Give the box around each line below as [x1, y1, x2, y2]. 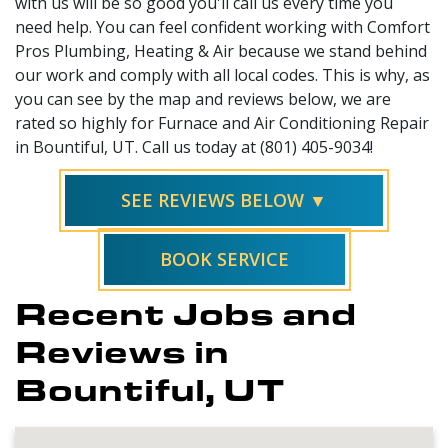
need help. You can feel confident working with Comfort [15, 15, 430, 38]
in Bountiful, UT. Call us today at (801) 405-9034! [15, 135, 373, 158]
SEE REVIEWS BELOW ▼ [121, 187, 327, 212]
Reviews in [15, 327, 229, 372]
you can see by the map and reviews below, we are [15, 87, 391, 110]
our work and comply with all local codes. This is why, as [15, 63, 430, 86]
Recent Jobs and [15, 289, 356, 334]
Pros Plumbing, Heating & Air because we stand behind [15, 39, 427, 62]
